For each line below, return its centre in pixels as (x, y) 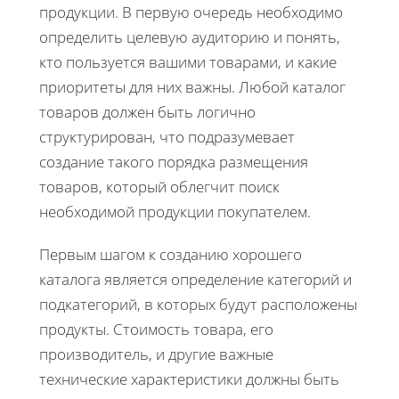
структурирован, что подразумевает (167, 137)
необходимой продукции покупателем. (175, 212)
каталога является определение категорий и (195, 280)
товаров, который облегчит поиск (159, 187)
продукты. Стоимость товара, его (156, 330)
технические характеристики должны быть (189, 379)
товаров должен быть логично (147, 112)
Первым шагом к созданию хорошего (171, 255)
